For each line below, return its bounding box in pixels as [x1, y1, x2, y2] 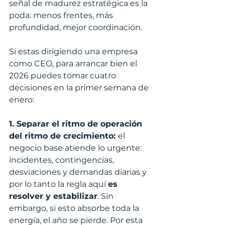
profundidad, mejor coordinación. [9, 23, 142, 33]
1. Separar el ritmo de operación [9, 119, 145, 129]
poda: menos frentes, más [9, 11, 115, 21]
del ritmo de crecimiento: [9, 131, 118, 141]
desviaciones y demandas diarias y [9, 167, 149, 177]
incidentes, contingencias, [9, 155, 116, 165]
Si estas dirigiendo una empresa [9, 47, 140, 57]
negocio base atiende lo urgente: [9, 143, 144, 153]
